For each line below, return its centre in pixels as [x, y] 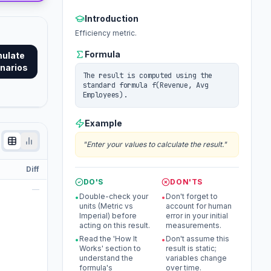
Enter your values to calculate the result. [155, 144]
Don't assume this [198, 239]
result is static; [191, 248]
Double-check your [113, 196]
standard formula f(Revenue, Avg [145, 85]
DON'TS [186, 182]
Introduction [111, 18]
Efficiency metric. [106, 33]
